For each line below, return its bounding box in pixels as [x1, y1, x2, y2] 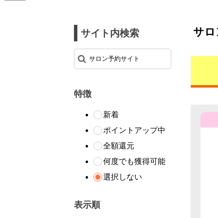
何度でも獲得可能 [103, 157, 165, 166]
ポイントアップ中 [103, 126, 165, 135]
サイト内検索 [81, 28, 139, 39]
